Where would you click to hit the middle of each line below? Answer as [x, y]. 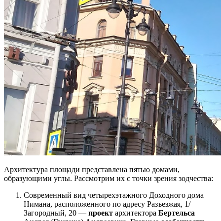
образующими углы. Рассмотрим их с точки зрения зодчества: [109, 179]
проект [101, 213]
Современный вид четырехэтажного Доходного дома [114, 195]
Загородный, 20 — [56, 213]
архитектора [136, 213]
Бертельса [177, 213]
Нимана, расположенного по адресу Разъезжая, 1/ [107, 204]
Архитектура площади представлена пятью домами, [92, 170]
